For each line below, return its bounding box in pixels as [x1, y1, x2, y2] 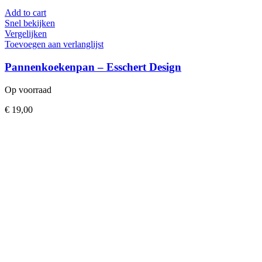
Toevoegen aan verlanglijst [5, 39, 104, 50]
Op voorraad [5, 84, 51, 95]
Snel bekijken [5, 18, 55, 29]
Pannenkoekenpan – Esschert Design [5, 60, 181, 73]
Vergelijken [5, 29, 47, 39]
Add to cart [5, 8, 46, 18]
